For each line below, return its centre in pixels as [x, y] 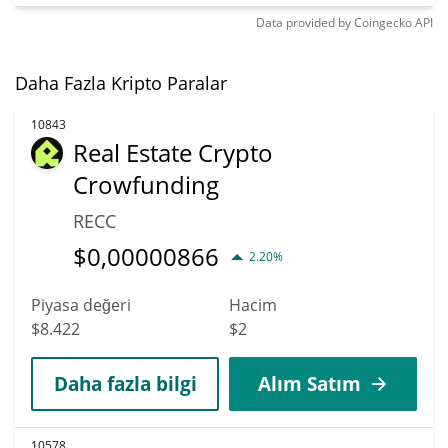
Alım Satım [309, 383]
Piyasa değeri [81, 304]
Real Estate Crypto [173, 152]
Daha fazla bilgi [125, 383]
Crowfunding [146, 184]
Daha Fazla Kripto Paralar [121, 82]
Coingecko [383, 22]
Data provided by [303, 22]
